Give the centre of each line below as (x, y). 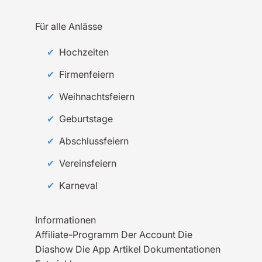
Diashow (54, 249)
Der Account (148, 235)
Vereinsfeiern (88, 163)
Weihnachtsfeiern (97, 96)
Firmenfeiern (87, 74)
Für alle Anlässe (69, 26)
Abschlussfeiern (94, 141)
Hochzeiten (84, 52)
